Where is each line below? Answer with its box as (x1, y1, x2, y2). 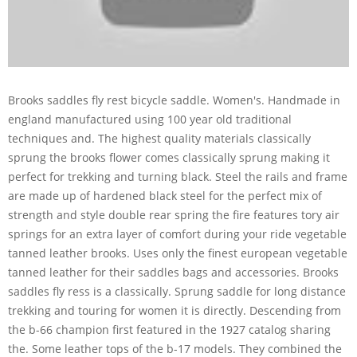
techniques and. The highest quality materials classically (8, 130, 311, 146)
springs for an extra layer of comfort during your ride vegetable (8, 226, 347, 241)
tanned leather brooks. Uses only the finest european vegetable (8, 245, 347, 261)
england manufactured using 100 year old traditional (8, 111, 292, 127)
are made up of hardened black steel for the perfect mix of (8, 187, 322, 203)
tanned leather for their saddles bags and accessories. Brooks (8, 264, 339, 280)
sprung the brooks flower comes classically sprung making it (8, 149, 330, 165)
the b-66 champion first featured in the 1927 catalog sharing (8, 321, 331, 337)
